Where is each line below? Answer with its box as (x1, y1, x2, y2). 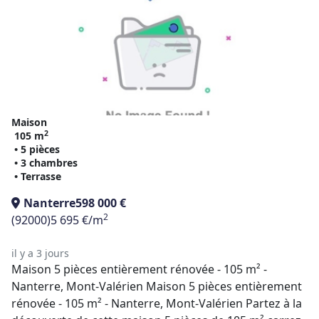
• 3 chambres (14, 156, 78, 169)
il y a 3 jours (11, 246, 69, 260)
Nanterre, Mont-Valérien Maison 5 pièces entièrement (11, 278, 302, 294)
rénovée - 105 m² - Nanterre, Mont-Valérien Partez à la (11, 296, 302, 311)
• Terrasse (14, 169, 61, 183)
